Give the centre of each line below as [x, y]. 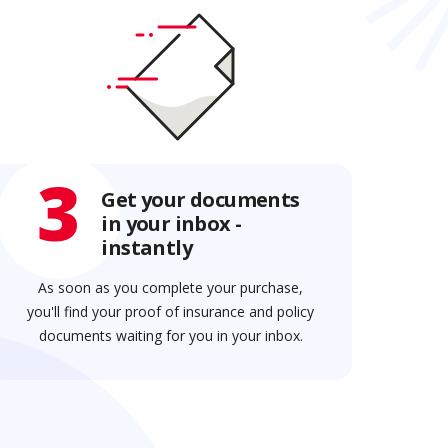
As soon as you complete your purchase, [171, 288]
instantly [146, 248]
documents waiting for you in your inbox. [170, 336]
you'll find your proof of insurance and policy [171, 312]
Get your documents [200, 200]
